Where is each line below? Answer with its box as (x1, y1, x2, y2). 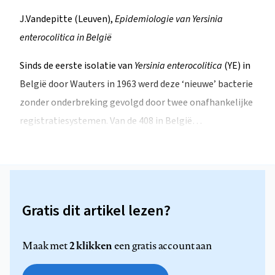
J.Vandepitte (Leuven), (20, 12, 115, 26)
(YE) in (222, 59, 250, 73)
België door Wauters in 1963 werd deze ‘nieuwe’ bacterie (20, 77, 253, 91)
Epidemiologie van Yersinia (115, 12, 223, 26)
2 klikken (69, 238, 113, 252)
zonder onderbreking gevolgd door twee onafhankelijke (20, 96, 253, 110)
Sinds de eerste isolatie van (20, 59, 134, 73)
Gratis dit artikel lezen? (22, 199, 171, 222)
